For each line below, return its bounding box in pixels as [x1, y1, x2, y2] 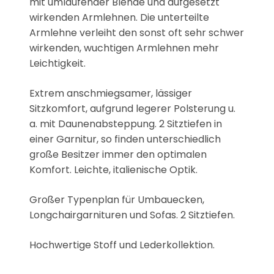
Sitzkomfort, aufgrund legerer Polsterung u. [29, 101, 235, 116]
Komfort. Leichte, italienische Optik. [29, 162, 198, 177]
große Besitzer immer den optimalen [29, 147, 207, 161]
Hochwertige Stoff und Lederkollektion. [29, 237, 215, 252]
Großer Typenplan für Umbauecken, [29, 192, 204, 207]
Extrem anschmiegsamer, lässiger [29, 86, 192, 100]
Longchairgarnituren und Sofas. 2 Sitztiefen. [29, 207, 235, 222]
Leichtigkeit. [29, 56, 86, 70]
